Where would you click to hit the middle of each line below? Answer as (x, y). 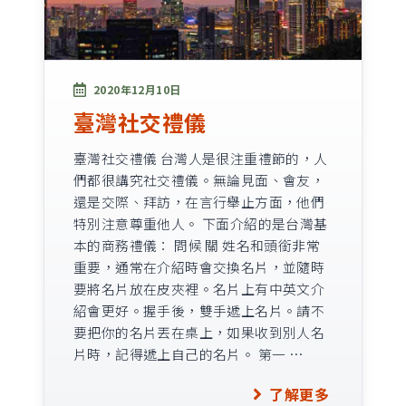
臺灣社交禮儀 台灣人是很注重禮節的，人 (201, 159)
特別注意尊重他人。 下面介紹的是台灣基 (201, 224)
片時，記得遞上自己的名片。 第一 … (188, 354)
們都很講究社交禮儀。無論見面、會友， (199, 180)
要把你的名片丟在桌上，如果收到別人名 (199, 333)
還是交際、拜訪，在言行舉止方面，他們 (199, 202)
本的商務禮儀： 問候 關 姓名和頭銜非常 (197, 246)
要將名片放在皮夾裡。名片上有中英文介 (199, 289)
